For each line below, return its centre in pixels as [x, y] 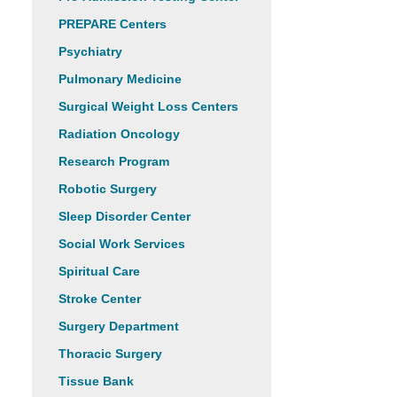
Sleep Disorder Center [125, 216]
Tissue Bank [96, 381]
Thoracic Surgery [110, 354]
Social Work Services [122, 244]
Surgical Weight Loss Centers [148, 106]
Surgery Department [119, 326]
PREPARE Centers [113, 24]
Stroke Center [100, 299]
